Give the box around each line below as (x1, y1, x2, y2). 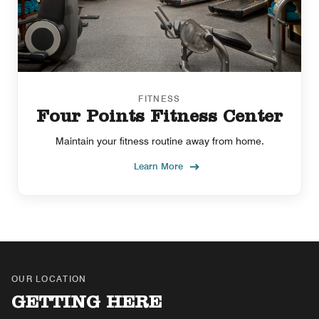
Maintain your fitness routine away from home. (55, 135, 264, 147)
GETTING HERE (11, 295, 162, 313)
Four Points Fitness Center (36, 109, 283, 127)
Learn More (134, 159, 183, 172)
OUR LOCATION (11, 273, 87, 284)
